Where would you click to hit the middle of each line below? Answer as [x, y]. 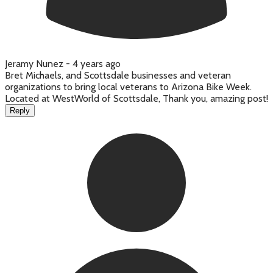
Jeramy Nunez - [39, 64]
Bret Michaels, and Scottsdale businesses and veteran [118, 76]
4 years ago [97, 64]
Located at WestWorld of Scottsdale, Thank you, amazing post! [136, 99]
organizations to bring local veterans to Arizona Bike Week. [128, 87]
